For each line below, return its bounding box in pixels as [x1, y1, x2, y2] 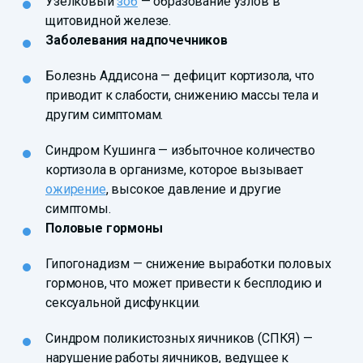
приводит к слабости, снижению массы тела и [45, 88, 319, 104]
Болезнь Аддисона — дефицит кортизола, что [45, 68, 314, 84]
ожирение [45, 181, 106, 198]
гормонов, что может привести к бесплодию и [45, 275, 322, 292]
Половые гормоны [45, 220, 163, 237]
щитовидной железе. [45, 13, 172, 29]
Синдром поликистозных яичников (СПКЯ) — [45, 331, 313, 347]
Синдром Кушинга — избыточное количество [45, 143, 315, 159]
